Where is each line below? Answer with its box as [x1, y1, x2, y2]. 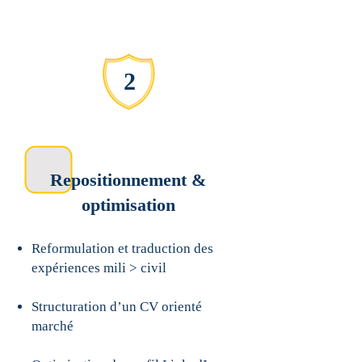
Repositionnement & [50, 170, 206, 190]
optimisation [81, 195, 175, 215]
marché [32, 318, 74, 334]
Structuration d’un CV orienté [32, 299, 202, 314]
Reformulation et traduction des [32, 241, 213, 256]
